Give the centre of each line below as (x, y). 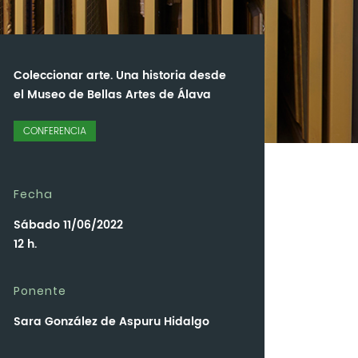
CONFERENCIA (55, 132)
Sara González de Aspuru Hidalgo (111, 322)
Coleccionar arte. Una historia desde (120, 76)
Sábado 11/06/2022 (68, 225)
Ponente (40, 291)
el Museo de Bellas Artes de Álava (112, 95)
